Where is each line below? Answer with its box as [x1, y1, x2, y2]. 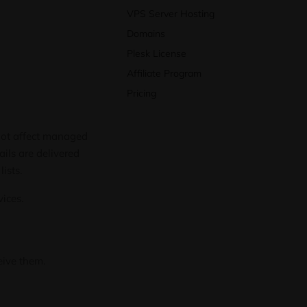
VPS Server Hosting [127, 7, 214, 20]
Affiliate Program [127, 66, 201, 79]
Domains [127, 27, 165, 40]
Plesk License [127, 47, 186, 60]
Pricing [127, 86, 156, 99]
